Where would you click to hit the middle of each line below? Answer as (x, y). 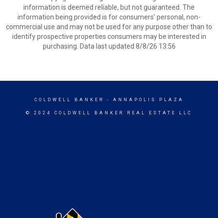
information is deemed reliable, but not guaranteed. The (109, 7)
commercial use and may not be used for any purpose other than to (109, 27)
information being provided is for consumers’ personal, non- (109, 17)
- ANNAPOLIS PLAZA (144, 100)
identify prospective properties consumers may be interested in (109, 36)
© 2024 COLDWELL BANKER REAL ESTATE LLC (109, 113)
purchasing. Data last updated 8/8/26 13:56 (109, 46)
